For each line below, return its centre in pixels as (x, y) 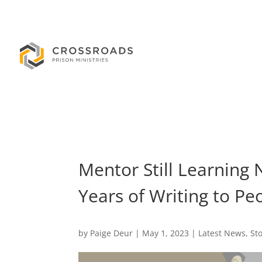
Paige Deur (112, 233)
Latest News (222, 233)
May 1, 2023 (166, 233)
